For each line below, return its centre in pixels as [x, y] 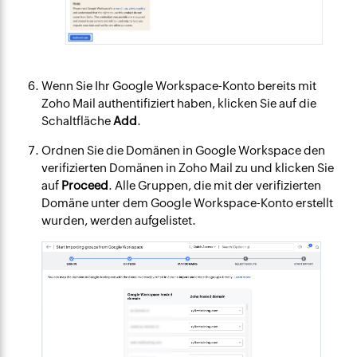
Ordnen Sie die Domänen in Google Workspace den [184, 150]
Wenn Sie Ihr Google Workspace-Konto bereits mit [179, 85]
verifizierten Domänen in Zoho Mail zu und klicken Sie [188, 167]
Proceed [85, 185]
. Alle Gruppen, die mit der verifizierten [215, 185]
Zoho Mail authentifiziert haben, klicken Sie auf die [179, 103]
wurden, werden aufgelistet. [119, 220]
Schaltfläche [78, 120]
